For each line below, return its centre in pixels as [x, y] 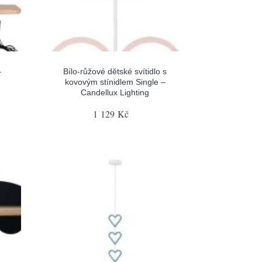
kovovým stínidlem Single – [115, 82]
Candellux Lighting [115, 92]
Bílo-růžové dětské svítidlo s [115, 71]
